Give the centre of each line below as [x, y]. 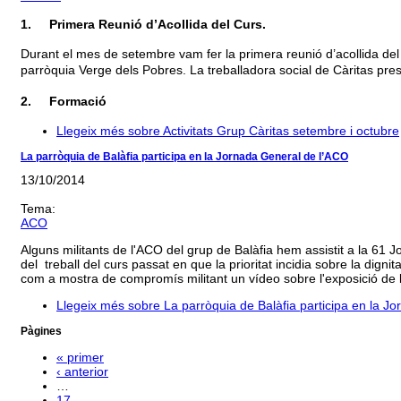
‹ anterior [82, 371]
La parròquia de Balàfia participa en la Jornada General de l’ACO [184, 157]
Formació [78, 102]
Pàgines [41, 331]
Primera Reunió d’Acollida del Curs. [158, 25]
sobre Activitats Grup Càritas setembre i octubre [262, 131]
